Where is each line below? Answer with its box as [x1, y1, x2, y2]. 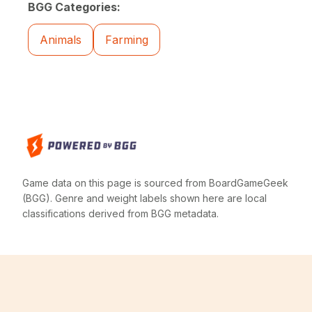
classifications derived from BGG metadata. [22, 208, 219, 220]
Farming [105, 33, 148, 47]
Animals [40, 33, 81, 47]
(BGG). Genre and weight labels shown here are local [22, 192, 267, 205]
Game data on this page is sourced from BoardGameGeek [22, 177, 288, 189]
